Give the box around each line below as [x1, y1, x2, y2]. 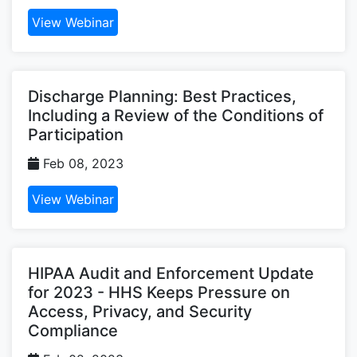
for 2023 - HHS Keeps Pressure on [28, 282, 290, 302]
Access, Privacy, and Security [28, 301, 252, 321]
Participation [28, 124, 124, 144]
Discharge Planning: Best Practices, [28, 86, 296, 106]
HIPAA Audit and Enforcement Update [28, 263, 314, 283]
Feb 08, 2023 [39, 155, 124, 171]
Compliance [28, 320, 118, 340]
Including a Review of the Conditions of [28, 105, 324, 125]
